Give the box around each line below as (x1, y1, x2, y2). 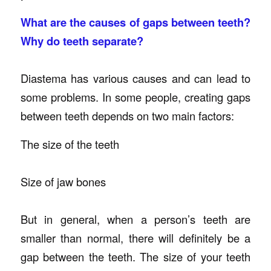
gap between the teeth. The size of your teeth (20, 248, 251, 264)
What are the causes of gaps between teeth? (20, 13, 251, 30)
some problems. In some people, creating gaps (20, 88, 251, 105)
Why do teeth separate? (20, 32, 143, 49)
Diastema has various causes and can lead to (20, 70, 251, 86)
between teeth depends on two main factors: (20, 107, 234, 123)
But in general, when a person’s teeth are (20, 211, 251, 227)
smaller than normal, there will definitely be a (20, 229, 251, 246)
